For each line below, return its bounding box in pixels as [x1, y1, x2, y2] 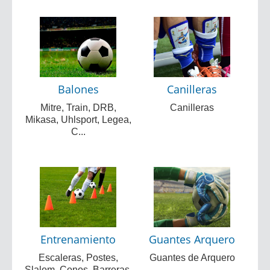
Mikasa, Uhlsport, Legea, [25, 114, 131, 125]
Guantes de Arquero [149, 252, 235, 263]
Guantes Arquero [149, 231, 235, 246]
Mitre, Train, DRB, [40, 102, 116, 113]
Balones [57, 81, 99, 96]
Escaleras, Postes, [38, 252, 118, 263]
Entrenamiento [40, 231, 116, 246]
